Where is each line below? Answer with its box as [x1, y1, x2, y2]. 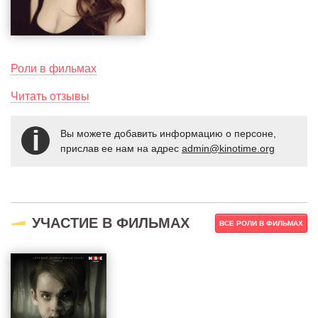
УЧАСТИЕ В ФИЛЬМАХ [32, 215, 190, 231]
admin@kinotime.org [182, 143, 275, 155]
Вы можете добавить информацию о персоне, [60, 128, 276, 140]
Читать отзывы [11, 90, 89, 103]
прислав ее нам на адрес [60, 143, 182, 155]
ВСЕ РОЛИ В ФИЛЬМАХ [219, 219, 303, 228]
